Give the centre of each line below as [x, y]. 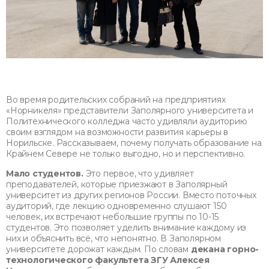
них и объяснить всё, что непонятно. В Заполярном [113, 238]
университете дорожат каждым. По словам [98, 249]
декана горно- [225, 249]
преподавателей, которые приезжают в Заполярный [117, 184]
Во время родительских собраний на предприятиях [116, 99]
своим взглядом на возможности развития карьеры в [117, 132]
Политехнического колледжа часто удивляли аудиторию [127, 121]
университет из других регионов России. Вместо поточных [131, 195]
